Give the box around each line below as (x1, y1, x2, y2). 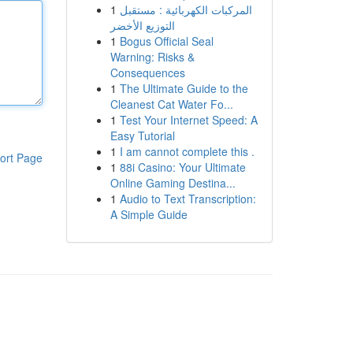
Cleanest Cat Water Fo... (110, 96, 233, 112)
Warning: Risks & (110, 49, 195, 65)
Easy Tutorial (110, 128, 175, 143)
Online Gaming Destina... (110, 175, 236, 191)
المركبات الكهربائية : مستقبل (119, 2, 252, 17)
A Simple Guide (110, 206, 188, 222)
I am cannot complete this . (119, 143, 255, 159)
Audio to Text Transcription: (119, 191, 256, 206)
